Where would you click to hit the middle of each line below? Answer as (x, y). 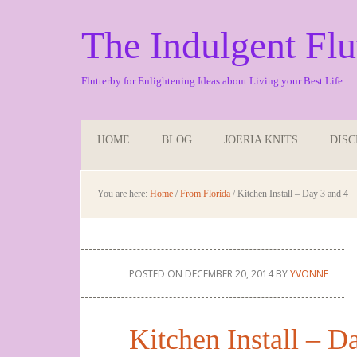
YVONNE (309, 274)
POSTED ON (157, 274)
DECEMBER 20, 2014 (229, 274)
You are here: (124, 194)
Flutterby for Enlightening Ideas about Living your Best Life (212, 81)
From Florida (205, 194)
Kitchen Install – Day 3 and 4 (292, 194)
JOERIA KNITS (261, 140)
